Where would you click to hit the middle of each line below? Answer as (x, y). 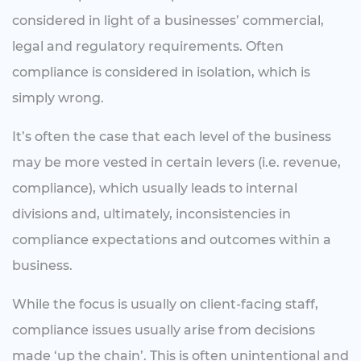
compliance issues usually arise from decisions (164, 330)
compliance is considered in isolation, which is (161, 73)
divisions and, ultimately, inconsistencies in (151, 214)
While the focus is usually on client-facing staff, (165, 305)
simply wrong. (58, 98)
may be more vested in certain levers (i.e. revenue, (176, 163)
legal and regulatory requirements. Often (148, 47)
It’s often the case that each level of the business (172, 137)
